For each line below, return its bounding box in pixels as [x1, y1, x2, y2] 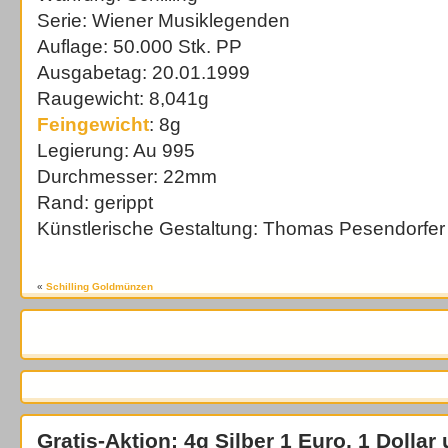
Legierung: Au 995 [37, 140, 195, 161]
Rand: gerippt [37, 192, 153, 213]
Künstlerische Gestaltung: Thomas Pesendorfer [37, 218, 445, 239]
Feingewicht [37, 114, 149, 135]
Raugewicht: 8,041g [37, 88, 209, 109]
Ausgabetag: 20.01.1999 [37, 62, 250, 83]
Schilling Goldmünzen [46, 281, 153, 292]
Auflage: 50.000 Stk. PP [37, 36, 242, 57]
